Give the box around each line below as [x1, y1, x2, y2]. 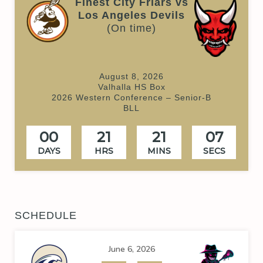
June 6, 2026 [108, 243, 155, 255]
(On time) [107, 22, 156, 34]
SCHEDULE [15, 209, 77, 221]
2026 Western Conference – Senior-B [52, 92, 211, 102]
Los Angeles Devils [78, 9, 185, 21]
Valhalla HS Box [97, 82, 166, 92]
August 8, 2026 [99, 71, 164, 81]
